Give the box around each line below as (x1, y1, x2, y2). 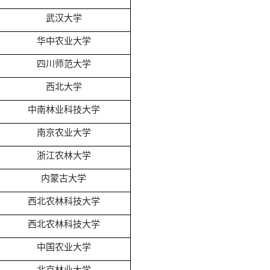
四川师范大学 (36, 58, 91, 69)
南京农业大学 (36, 127, 91, 137)
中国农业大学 (36, 242, 91, 252)
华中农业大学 (36, 36, 91, 46)
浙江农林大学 (36, 150, 91, 160)
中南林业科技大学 (27, 104, 100, 115)
